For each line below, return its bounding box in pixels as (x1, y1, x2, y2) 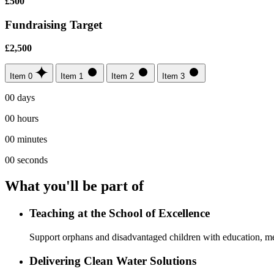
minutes (17, 134, 47, 145)
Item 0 (10, 72, 32, 81)
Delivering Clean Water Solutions (29, 254, 196, 267)
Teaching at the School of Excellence (29, 207, 210, 220)
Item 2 (111, 72, 134, 81)
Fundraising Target (5, 18, 102, 31)
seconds (17, 155, 48, 166)
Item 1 (61, 72, 83, 81)
